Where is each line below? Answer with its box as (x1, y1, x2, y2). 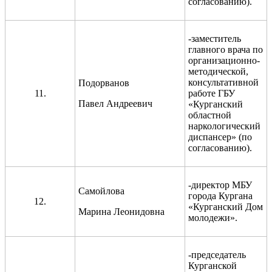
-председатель (188, 249, 246, 260)
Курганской (188, 260, 237, 271)
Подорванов (78, 77, 129, 88)
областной (188, 109, 231, 120)
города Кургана (188, 190, 253, 201)
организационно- (188, 55, 260, 66)
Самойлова (78, 185, 124, 196)
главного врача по (188, 44, 263, 55)
